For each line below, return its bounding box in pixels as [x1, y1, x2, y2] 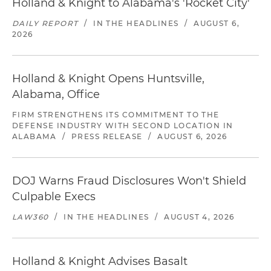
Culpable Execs [12, 190, 96, 203]
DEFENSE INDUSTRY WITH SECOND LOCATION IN [12, 121, 233, 130]
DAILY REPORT [12, 19, 79, 28]
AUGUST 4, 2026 [164, 212, 235, 221]
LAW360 [12, 212, 49, 221]
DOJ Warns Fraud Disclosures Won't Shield [12, 174, 246, 188]
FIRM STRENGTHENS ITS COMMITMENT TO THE [12, 110, 220, 119]
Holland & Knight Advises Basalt [12, 255, 188, 268]
